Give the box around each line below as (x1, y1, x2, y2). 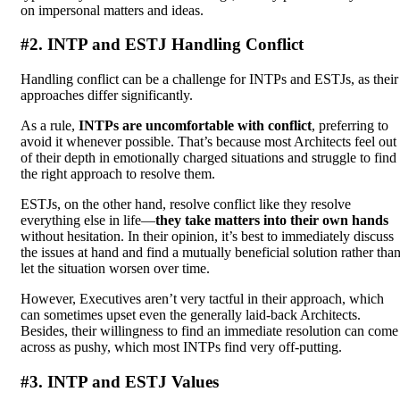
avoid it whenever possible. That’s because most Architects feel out (21, 133, 396, 149)
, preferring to (312, 117, 388, 133)
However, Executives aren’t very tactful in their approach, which (21, 290, 384, 306)
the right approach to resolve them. (21, 165, 215, 181)
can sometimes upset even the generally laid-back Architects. (21, 306, 361, 322)
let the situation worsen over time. (21, 260, 210, 276)
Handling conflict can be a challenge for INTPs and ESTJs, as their (21, 71, 398, 87)
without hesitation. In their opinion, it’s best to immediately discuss (21, 228, 394, 244)
